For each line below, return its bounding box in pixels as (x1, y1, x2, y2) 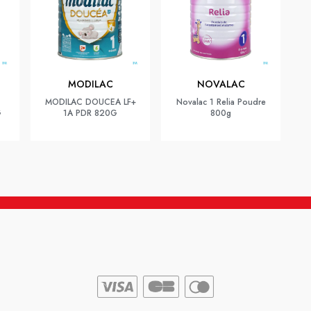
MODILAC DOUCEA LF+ (44, 96, 136, 108)
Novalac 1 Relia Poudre (176, 96, 266, 108)
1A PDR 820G (63, 107, 117, 119)
